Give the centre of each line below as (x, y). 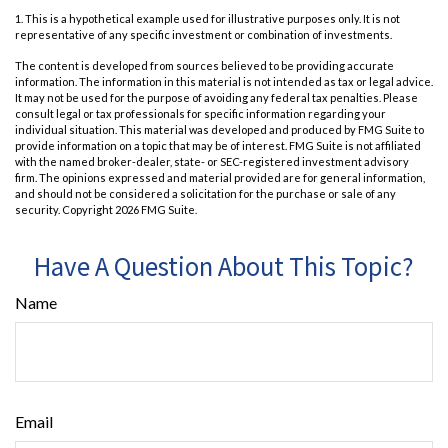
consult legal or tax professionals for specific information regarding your (200, 114)
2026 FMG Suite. (156, 210)
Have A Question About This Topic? (224, 266)
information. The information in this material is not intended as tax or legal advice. (224, 82)
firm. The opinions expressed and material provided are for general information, (220, 178)
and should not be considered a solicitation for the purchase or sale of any (205, 194)
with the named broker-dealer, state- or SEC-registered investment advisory (212, 162)
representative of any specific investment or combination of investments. (203, 35)
